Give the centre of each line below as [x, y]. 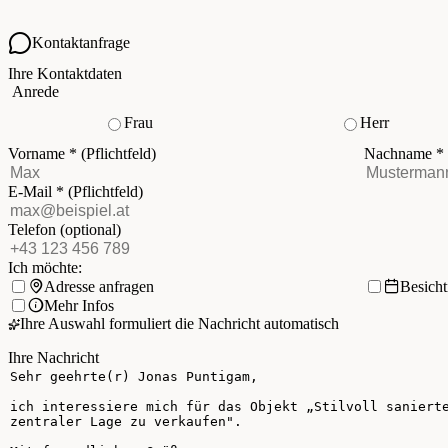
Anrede [35, 92]
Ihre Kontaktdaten [65, 74]
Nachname [400, 154]
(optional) [90, 230]
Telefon [34, 230]
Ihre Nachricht [53, 358]
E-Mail [32, 192]
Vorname [38, 154]
